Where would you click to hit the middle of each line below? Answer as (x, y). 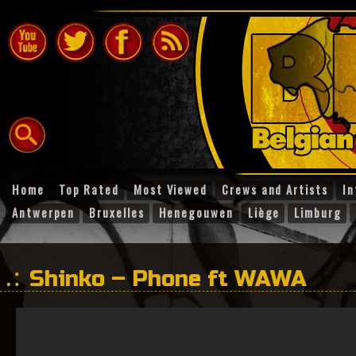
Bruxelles (117, 212)
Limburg (318, 212)
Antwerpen (44, 212)
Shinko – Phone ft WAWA (168, 279)
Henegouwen (196, 212)
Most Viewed (170, 189)
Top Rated (89, 189)
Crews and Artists (275, 189)
